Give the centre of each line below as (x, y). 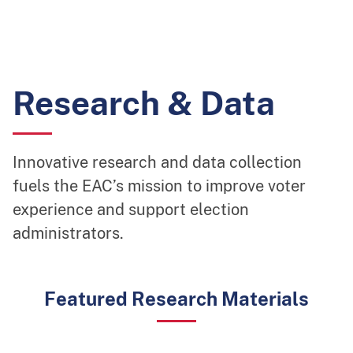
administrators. (68, 233)
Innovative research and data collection (157, 162)
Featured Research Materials (176, 299)
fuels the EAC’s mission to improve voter (159, 186)
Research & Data (144, 103)
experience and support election (131, 210)
